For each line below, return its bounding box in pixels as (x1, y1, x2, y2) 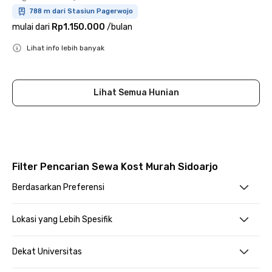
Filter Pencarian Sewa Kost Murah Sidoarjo (12, 161, 218, 172)
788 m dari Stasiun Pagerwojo (29, 7, 133, 15)
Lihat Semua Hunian (93, 87, 179, 98)
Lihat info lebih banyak (27, 44, 104, 52)
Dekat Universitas (12, 246, 82, 257)
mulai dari (12, 22, 50, 32)
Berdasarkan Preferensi (12, 182, 104, 192)
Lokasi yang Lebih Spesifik (12, 214, 112, 225)
